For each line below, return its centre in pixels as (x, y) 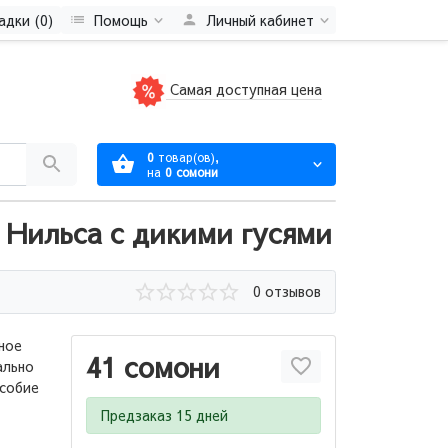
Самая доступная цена (244, 89)
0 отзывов (287, 291)
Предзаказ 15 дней (164, 414)
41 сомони (153, 366)
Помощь (120, 19)
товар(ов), (186, 156)
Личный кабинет (259, 19)
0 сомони (191, 171)
